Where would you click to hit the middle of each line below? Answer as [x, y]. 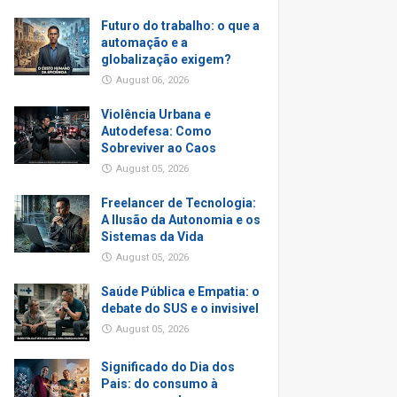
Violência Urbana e [156, 114]
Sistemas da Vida [152, 237]
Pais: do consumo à [160, 384]
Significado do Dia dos [168, 367]
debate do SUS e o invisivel [180, 308]
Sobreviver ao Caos [159, 148]
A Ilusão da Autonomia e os [181, 220]
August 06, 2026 [152, 80]
